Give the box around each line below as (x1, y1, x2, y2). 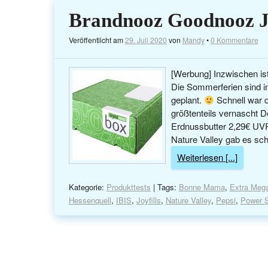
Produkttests (106, 181, 151, 193)
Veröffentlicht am (68, 35, 125, 45)
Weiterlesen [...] (177, 151, 238, 164)
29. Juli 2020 (124, 35, 167, 45)
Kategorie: (68, 181, 106, 193)
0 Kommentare (210, 35, 258, 45)
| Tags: (150, 181, 179, 193)
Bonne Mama (178, 181, 225, 193)
